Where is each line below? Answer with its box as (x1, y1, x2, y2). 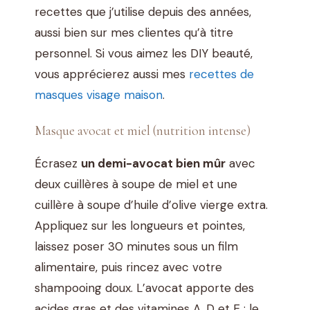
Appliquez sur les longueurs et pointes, (35, 217, 245, 233)
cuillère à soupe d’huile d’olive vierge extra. (35, 197, 268, 212)
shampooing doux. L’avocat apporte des (35, 280, 254, 295)
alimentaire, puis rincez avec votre (35, 259, 222, 275)
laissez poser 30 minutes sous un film (35, 238, 238, 254)
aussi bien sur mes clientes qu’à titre (35, 25, 233, 41)
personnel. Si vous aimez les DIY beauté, (35, 46, 253, 62)
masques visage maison (35, 87, 163, 103)
